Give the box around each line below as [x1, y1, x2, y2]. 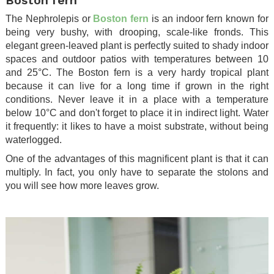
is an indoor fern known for [149, 13, 269, 24]
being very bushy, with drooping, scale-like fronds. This [6, 26, 268, 37]
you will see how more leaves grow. [6, 180, 159, 191]
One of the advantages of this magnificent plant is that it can [6, 153, 268, 164]
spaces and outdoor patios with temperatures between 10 [6, 53, 268, 64]
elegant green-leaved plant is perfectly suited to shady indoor [6, 40, 268, 51]
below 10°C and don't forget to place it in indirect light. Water [6, 107, 268, 118]
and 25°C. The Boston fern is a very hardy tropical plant [6, 67, 268, 78]
